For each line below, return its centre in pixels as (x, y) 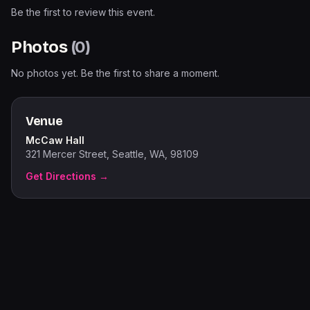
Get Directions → (67, 176)
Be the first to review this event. (83, 12)
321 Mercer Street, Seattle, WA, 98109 (112, 154)
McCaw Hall (55, 140)
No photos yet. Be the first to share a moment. (115, 73)
